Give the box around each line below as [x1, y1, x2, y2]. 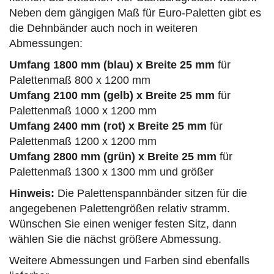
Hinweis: [9, 187, 54, 200]
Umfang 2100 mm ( [9, 89, 107, 102]
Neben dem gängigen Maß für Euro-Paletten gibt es [9, 7, 261, 20]
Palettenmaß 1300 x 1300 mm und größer [9, 166, 213, 179]
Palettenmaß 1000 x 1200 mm [9, 105, 157, 117]
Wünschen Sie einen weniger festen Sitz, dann [9, 218, 237, 231]
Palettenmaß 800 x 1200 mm [9, 74, 150, 87]
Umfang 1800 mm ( [9, 59, 107, 72]
